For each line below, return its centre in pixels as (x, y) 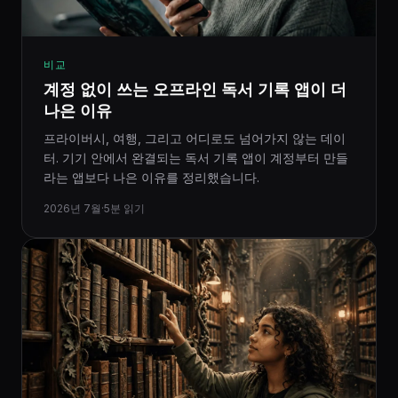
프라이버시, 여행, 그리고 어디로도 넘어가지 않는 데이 (195, 138)
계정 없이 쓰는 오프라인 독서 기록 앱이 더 (195, 89)
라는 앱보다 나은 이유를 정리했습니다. (151, 177)
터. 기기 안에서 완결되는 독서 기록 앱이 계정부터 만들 (196, 158)
